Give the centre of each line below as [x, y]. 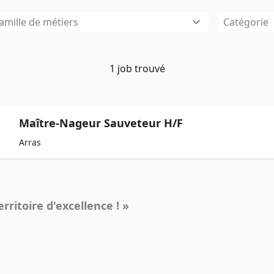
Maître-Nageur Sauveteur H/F [101, 123]
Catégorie [246, 22]
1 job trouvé [137, 68]
